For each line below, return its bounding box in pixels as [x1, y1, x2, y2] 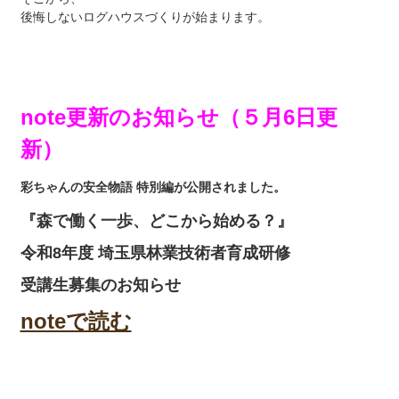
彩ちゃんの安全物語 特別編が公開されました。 [20, 180, 286, 195]
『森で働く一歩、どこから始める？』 [20, 212, 293, 231]
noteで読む [20, 309, 132, 334]
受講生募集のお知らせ [20, 276, 181, 295]
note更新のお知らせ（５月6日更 [20, 105, 338, 130]
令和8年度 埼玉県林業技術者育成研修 [20, 244, 290, 263]
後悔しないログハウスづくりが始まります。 [20, 10, 270, 25]
